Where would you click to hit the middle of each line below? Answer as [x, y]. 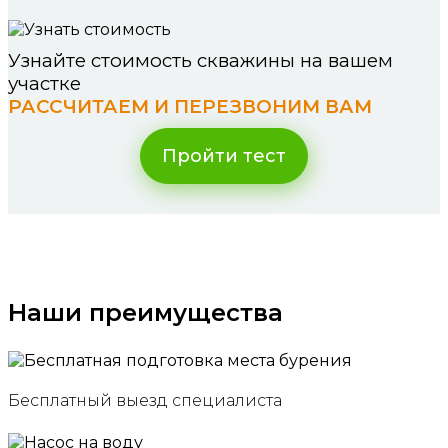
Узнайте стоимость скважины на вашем [200, 60]
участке [44, 83]
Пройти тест [224, 156]
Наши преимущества [145, 312]
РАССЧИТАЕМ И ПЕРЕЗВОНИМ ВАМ [190, 106]
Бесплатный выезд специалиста [145, 401]
